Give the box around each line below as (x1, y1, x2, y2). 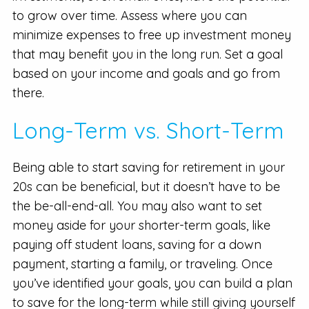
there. (12, 84, 44, 101)
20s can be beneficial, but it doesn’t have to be (12, 178, 280, 195)
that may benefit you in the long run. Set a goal (12, 46, 283, 62)
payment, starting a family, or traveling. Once (12, 255, 272, 272)
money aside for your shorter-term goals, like (12, 217, 270, 233)
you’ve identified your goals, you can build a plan (12, 275, 292, 291)
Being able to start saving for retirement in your (12, 159, 285, 175)
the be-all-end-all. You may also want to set (12, 197, 262, 214)
